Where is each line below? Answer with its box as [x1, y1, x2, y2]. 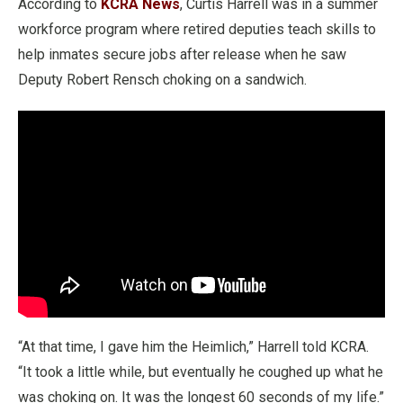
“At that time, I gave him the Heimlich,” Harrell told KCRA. [18, 338, 369, 356]
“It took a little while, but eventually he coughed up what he [18, 363, 383, 381]
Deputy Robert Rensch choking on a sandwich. [18, 70, 307, 88]
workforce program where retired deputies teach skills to [18, 20, 376, 38]
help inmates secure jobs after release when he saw [18, 45, 346, 63]
